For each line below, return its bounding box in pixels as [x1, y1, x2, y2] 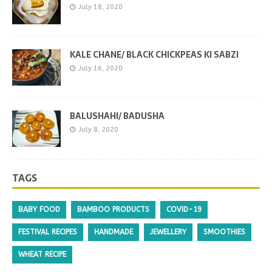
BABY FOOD [18, 205, 60, 214]
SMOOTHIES [203, 228, 245, 237]
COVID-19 [166, 205, 202, 214]
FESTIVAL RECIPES [18, 228, 77, 237]
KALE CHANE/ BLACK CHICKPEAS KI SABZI [70, 48, 239, 62]
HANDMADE [94, 228, 133, 237]
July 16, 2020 [78, 64, 123, 73]
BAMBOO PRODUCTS [77, 205, 149, 214]
